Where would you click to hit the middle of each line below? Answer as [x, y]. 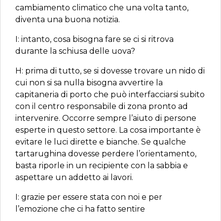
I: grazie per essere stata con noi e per [89, 197]
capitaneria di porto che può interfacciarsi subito [110, 94]
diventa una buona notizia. [70, 19]
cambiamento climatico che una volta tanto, [102, 8]
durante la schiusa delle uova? [75, 51]
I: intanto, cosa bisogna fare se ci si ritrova [94, 39]
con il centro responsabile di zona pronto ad [102, 106]
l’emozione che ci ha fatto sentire [80, 209]
